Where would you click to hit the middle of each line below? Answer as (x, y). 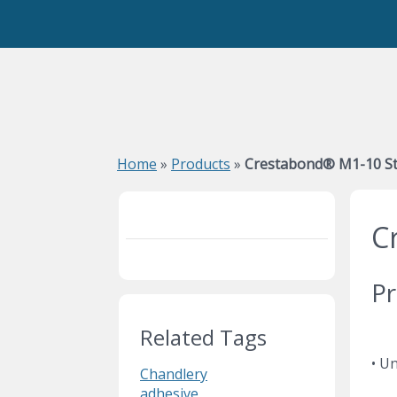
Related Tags (203, 338)
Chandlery (174, 374)
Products (201, 164)
